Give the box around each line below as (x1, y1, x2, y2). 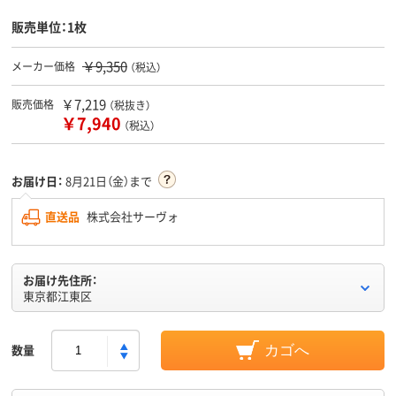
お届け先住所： (23, 271, 97, 289)
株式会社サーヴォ (84, 208, 179, 225)
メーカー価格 (11, 58, 75, 74)
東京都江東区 (23, 287, 92, 305)
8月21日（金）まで (65, 172, 152, 190)
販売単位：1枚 (11, 18, 87, 36)
